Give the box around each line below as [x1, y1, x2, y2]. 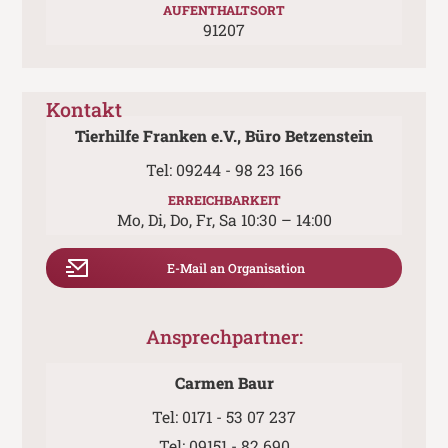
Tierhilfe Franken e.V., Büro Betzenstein [75, 125, 373, 146]
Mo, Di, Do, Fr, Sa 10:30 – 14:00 [116, 210, 332, 231]
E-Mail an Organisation [167, 259, 305, 276]
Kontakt [46, 96, 122, 123]
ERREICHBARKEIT [167, 192, 281, 209]
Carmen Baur [174, 372, 274, 393]
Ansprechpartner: [145, 324, 303, 350]
